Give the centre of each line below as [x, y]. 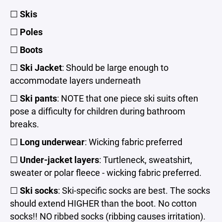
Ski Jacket [41, 67]
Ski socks [39, 190]
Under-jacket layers [59, 160]
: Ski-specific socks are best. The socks [134, 190]
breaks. [25, 124]
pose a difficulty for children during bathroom [98, 111]
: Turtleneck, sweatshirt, [146, 160]
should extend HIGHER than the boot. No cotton [103, 203]
